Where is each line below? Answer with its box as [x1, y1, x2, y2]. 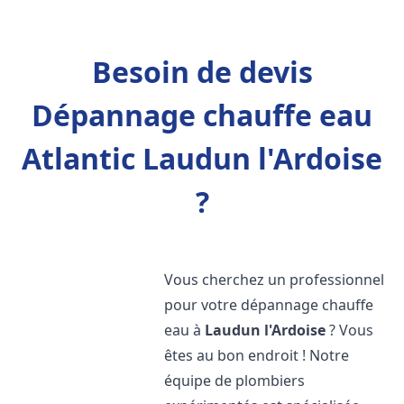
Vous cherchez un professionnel [164, 270, 385, 289]
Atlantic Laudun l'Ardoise [22, 139, 382, 178]
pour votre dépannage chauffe [164, 295, 374, 315]
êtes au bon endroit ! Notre [164, 345, 350, 365]
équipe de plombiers [164, 371, 306, 390]
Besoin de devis [91, 52, 313, 91]
